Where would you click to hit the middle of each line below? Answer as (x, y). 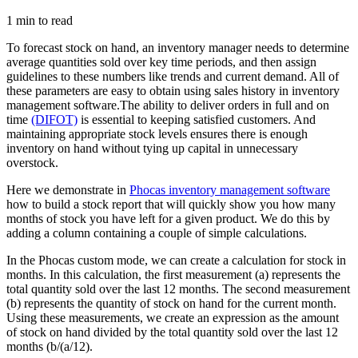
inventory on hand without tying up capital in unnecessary (152, 148)
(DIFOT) (54, 119)
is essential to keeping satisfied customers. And (197, 119)
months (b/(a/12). (50, 346)
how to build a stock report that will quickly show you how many (171, 204)
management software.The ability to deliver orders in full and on (168, 105)
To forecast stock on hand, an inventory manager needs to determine (178, 47)
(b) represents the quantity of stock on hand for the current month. (171, 303)
